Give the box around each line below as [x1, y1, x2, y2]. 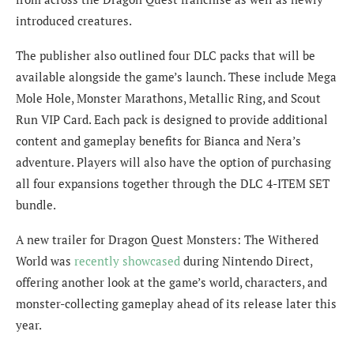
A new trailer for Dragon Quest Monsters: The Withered [16, 232, 318, 248]
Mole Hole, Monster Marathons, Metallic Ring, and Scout [16, 90, 321, 107]
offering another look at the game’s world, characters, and [16, 274, 327, 291]
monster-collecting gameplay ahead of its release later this [16, 296, 337, 312]
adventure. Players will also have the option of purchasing [16, 154, 331, 171]
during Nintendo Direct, [180, 253, 312, 269]
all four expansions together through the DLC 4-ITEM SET [16, 175, 330, 192]
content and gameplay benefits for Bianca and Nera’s [16, 133, 301, 149]
